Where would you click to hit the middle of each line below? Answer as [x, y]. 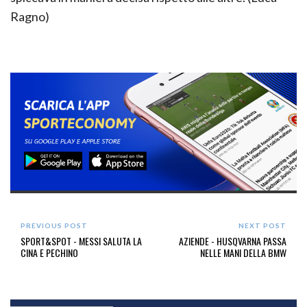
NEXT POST [262, 226]
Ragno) [30, 16]
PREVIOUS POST [54, 226]
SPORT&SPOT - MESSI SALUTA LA [81, 241]
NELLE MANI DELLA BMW [243, 253]
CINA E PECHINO [49, 253]
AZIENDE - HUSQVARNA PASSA [232, 241]
